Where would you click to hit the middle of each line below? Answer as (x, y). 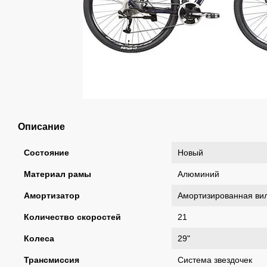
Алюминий (198, 174)
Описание (41, 127)
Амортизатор (52, 195)
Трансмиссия (52, 260)
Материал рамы (58, 174)
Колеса (39, 238)
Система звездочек (215, 260)
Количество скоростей (72, 217)
